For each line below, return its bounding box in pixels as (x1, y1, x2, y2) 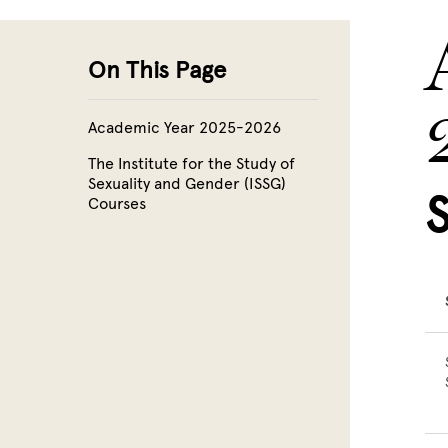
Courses (88, 194, 146, 213)
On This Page (88, 55, 226, 84)
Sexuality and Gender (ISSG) (88, 174, 286, 193)
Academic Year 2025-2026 (88, 118, 281, 137)
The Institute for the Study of (88, 154, 295, 173)
